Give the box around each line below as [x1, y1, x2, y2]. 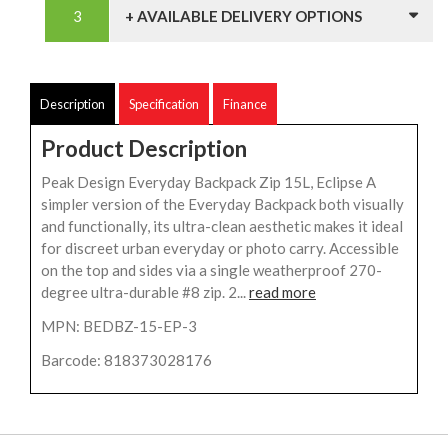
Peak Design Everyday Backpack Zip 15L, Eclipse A [41, 173, 376, 192]
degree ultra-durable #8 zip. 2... [41, 283, 249, 302]
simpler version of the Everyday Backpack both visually [41, 195, 404, 214]
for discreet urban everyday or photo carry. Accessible [41, 239, 399, 258]
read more [249, 283, 316, 302]
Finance [223, 96, 267, 113]
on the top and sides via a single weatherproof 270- [41, 261, 382, 280]
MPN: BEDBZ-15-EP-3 [41, 317, 197, 336]
